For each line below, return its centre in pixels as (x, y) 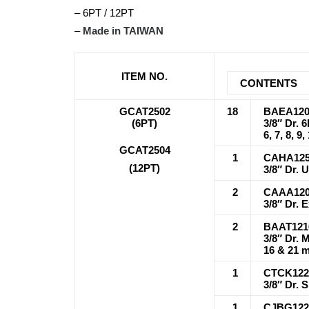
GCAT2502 (144, 111)
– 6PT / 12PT (104, 13)
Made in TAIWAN (123, 31)
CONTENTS (269, 83)
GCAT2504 (144, 150)
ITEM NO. (144, 76)
